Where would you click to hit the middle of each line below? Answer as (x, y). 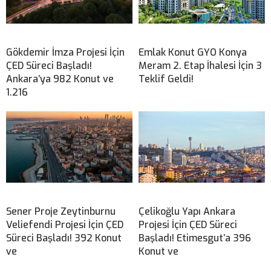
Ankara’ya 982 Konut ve (60, 79)
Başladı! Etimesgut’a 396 (195, 238)
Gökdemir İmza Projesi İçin (65, 53)
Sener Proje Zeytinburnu (61, 212)
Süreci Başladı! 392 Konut (64, 238)
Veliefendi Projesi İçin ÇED (65, 225)
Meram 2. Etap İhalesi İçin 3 (200, 66)
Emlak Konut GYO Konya (193, 53)
